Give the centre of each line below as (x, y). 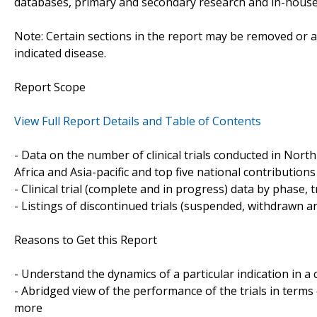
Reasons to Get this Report (86, 240)
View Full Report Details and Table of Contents (138, 121)
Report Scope (50, 87)
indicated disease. (60, 53)
